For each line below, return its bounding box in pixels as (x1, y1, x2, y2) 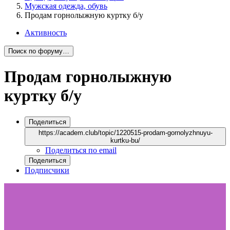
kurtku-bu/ (110, 136, 140, 144)
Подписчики (25, 165, 69, 175)
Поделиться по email (45, 145, 117, 155)
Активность (25, 28, 67, 37)
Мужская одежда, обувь (25, 1, 107, 10)
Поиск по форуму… (8, 47, 69, 55)
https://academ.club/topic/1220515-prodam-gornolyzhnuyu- (38, 128, 213, 137)
